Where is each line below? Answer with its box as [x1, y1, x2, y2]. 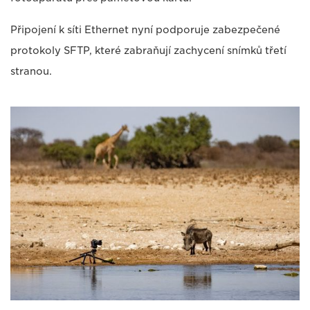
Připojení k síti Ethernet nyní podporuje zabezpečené [10, 24, 280, 36]
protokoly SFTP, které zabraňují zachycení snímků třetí [10, 45, 286, 57]
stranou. [10, 66, 52, 77]
